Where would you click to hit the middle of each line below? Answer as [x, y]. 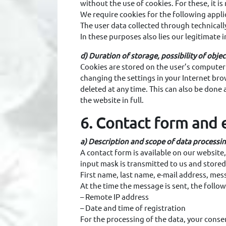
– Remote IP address [114, 197]
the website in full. [112, 100]
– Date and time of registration [133, 208]
